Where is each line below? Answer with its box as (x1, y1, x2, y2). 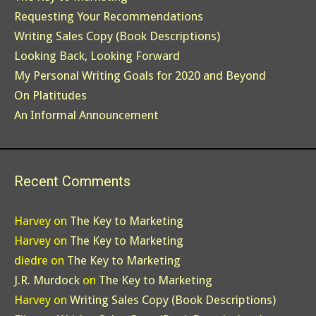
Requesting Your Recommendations (14, 9, 203, 24)
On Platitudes (14, 88, 87, 103)
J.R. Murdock (14, 273, 80, 288)
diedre (14, 253, 48, 268)
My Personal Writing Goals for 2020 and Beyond (14, 68, 266, 83)
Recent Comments (14, 173, 130, 190)
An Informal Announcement (14, 108, 159, 123)
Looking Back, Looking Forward (14, 49, 180, 63)
